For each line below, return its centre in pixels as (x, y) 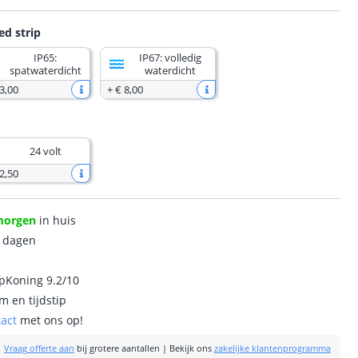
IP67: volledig (171, 58)
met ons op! (50, 320)
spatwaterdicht (45, 70)
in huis (56, 220)
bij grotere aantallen (117, 348)
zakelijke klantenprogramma (272, 348)
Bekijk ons (190, 348)
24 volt (45, 151)
